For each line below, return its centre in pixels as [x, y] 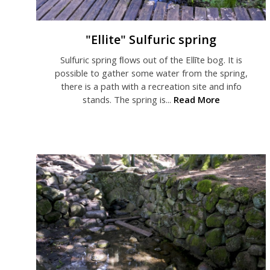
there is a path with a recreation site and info [151, 86]
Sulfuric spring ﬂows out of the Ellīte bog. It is [151, 60]
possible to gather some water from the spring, [151, 73]
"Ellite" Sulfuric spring [151, 40]
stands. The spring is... [128, 100]
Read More [196, 100]
